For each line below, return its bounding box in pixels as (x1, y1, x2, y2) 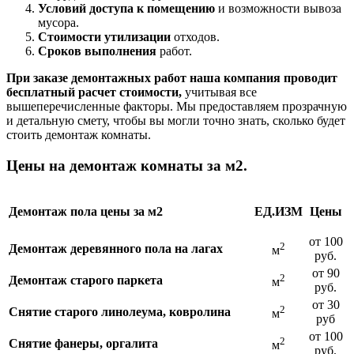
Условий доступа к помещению (38, 2, 215, 16)
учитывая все (182, 85, 257, 100)
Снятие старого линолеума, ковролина (9, 304, 231, 318)
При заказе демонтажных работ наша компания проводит (6, 71, 337, 85)
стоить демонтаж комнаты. (6, 128, 151, 142)
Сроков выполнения (38, 44, 156, 58)
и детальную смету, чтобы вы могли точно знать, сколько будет (6, 114, 345, 128)
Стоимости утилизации (38, 30, 171, 44)
